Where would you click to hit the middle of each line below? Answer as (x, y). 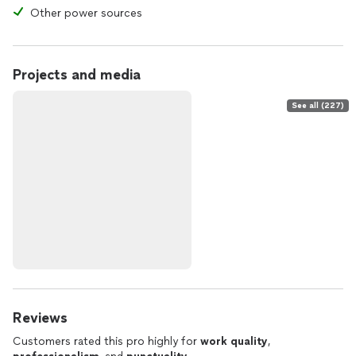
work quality (234, 341)
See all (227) (318, 105)
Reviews (40, 318)
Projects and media (77, 75)
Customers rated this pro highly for (106, 341)
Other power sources (86, 13)
